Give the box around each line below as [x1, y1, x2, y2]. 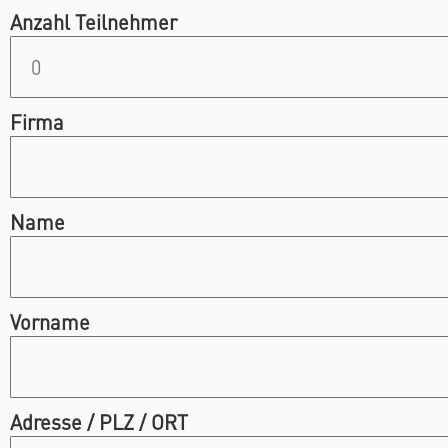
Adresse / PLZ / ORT [10, 408, 188, 436]
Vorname [10, 308, 90, 336]
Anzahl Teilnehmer [10, 8, 177, 36]
